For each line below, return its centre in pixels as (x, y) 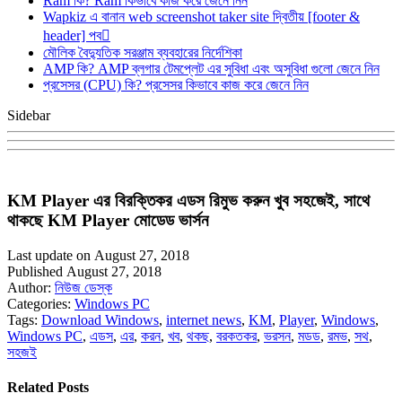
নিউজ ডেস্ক (83, 287)
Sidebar (29, 116)
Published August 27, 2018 (84, 271)
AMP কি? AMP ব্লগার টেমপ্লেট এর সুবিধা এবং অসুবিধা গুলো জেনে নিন (211, 69)
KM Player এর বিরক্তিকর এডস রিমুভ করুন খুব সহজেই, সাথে (188, 200)
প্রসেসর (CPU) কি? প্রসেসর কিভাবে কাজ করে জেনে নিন (176, 85)
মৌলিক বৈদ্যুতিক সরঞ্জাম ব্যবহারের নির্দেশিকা (143, 53)
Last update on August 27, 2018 (98, 255)
